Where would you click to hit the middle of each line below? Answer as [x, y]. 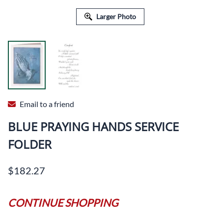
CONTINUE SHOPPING [63, 203]
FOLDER [30, 144]
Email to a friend [47, 104]
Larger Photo [116, 16]
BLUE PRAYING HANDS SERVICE [93, 126]
